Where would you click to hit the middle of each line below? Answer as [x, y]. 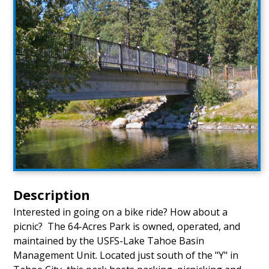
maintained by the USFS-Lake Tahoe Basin [109, 241]
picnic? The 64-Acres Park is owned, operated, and [127, 227]
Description [52, 195]
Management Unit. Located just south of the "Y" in [126, 255]
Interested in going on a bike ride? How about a [121, 212]
